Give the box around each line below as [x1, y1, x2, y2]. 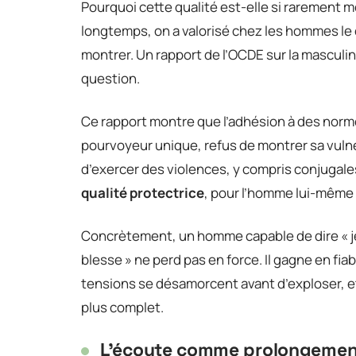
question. [81, 68, 140, 87]
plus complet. [81, 297, 164, 316]
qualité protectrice [81, 183, 204, 202]
